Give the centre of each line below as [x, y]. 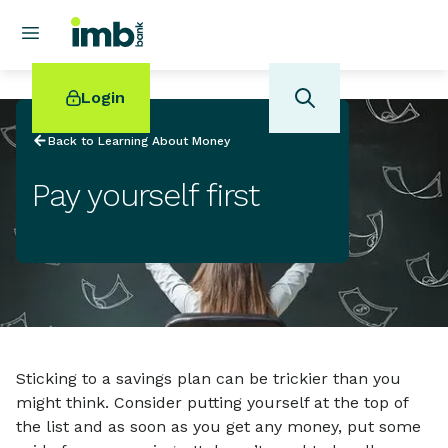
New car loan [82, 295]
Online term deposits [107, 319]
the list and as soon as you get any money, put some [218, 427]
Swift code [74, 343]
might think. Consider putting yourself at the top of [212, 403]
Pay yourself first [145, 195]
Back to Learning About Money [139, 141]
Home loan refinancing [112, 271]
